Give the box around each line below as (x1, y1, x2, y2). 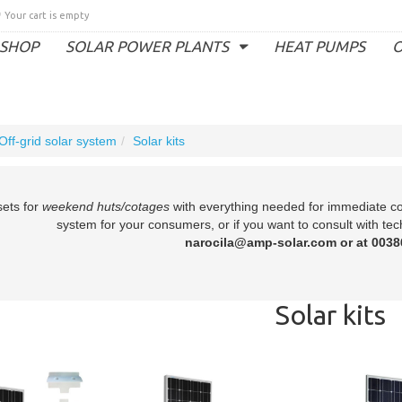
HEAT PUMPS (274, 38, 365, 55)
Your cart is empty (4, 10, 89, 21)
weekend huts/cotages (42, 199, 170, 214)
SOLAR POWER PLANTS (66, 38, 229, 55)
